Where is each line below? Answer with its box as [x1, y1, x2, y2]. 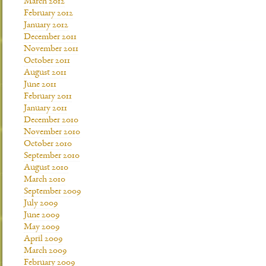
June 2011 [24, 80, 56, 90]
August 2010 [24, 163, 68, 173]
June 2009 [24, 211, 59, 220]
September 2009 [24, 187, 81, 197]
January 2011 [24, 104, 67, 113]
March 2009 [24, 246, 66, 256]
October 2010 [24, 140, 72, 149]
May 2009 [24, 223, 59, 232]
